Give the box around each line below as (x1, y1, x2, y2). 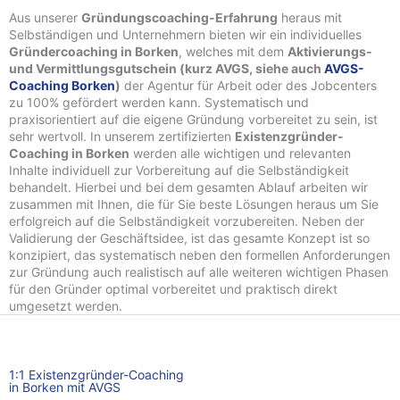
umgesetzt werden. (9, 297, 122, 313)
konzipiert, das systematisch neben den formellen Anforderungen (9, 246, 390, 262)
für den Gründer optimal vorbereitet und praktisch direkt (9, 280, 337, 296)
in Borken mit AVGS (9, 379, 121, 395)
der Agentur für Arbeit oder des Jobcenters (121, 77, 377, 93)
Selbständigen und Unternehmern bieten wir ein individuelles (9, 26, 362, 42)
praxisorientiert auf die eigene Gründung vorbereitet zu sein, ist (9, 111, 378, 127)
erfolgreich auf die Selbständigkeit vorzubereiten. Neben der (9, 212, 364, 229)
